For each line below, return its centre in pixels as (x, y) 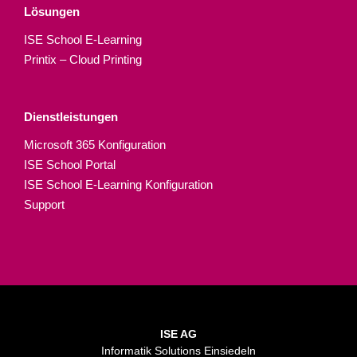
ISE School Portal (70, 164)
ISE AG (178, 333)
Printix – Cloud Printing (83, 59)
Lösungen (52, 11)
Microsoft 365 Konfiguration (95, 144)
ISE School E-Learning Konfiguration (118, 184)
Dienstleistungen (71, 116)
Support (44, 204)
